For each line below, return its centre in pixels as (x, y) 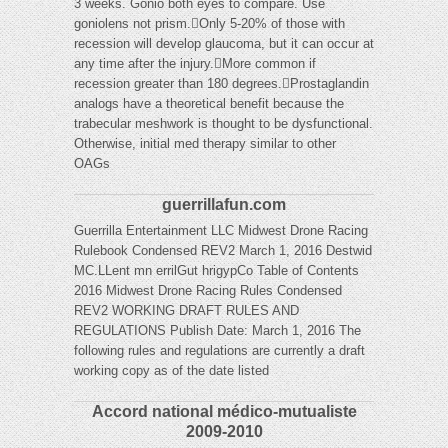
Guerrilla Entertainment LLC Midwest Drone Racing (221, 231)
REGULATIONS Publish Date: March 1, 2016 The (217, 331)
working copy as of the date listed (171, 371)
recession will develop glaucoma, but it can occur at (224, 44)
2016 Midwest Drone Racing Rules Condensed (208, 291)
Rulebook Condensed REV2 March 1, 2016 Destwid (223, 251)
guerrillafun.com (224, 205)
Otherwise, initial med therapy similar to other (205, 144)
